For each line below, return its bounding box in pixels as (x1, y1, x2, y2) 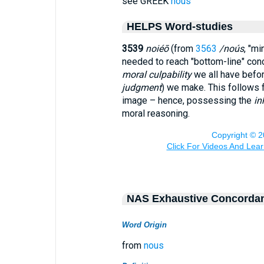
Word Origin (121, 220, 167, 229)
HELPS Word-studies (126, 21, 233, 32)
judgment (121, 82, 161, 93)
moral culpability (121, 69, 192, 80)
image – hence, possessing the (121, 95, 254, 106)
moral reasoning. (121, 108, 190, 119)
